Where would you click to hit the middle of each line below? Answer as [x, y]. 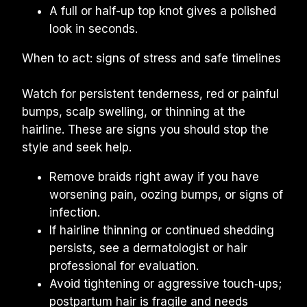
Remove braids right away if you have [154, 177]
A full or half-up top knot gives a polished [163, 11]
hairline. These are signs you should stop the [145, 130]
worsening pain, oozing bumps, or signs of [166, 195]
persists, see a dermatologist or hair [148, 248]
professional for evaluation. [124, 266]
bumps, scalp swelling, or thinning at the [134, 112]
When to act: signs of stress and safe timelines [151, 58]
